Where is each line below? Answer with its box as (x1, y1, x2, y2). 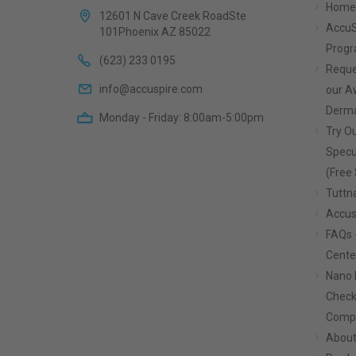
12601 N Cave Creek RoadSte (99, 10, 246, 22)
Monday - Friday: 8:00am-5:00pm (99, 111, 264, 124)
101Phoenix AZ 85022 (99, 25, 211, 38)
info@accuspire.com (99, 83, 203, 95)
